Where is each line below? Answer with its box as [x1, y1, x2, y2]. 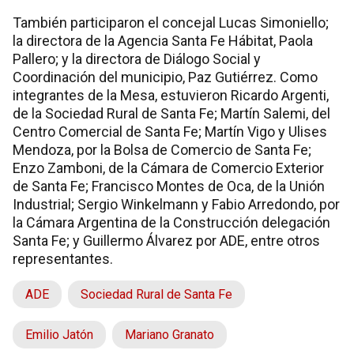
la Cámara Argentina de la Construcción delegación [13, 213, 330, 231]
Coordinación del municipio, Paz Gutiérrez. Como [13, 68, 318, 85]
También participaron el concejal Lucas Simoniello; [13, 13, 329, 31]
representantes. [13, 250, 113, 267]
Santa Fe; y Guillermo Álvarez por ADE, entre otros [13, 232, 320, 249]
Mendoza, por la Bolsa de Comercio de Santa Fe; [13, 141, 311, 158]
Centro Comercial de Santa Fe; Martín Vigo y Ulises [13, 122, 327, 140]
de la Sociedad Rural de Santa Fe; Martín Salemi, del [13, 104, 330, 122]
